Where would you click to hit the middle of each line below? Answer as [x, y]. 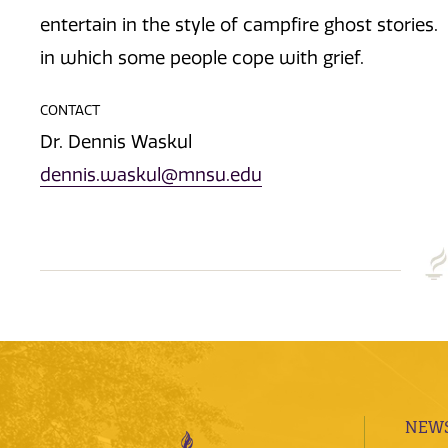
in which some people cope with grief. [204, 58]
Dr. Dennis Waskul [116, 142]
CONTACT [70, 109]
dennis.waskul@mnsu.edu [151, 175]
